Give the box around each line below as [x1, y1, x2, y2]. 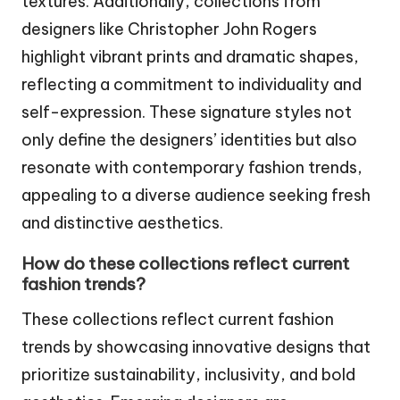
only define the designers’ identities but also [21, 129, 357, 151]
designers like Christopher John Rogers [21, 19, 317, 40]
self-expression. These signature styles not [21, 102, 352, 123]
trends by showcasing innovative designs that [21, 337, 371, 358]
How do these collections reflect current [21, 253, 350, 275]
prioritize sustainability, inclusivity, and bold [21, 364, 355, 386]
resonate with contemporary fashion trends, [21, 157, 362, 179]
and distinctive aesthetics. [21, 212, 223, 234]
